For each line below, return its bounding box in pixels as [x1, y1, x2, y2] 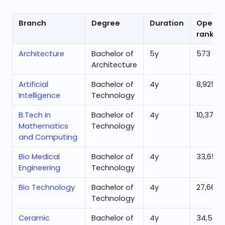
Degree [91, 18, 120, 28]
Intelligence [19, 90, 60, 100]
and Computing [19, 132, 77, 142]
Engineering [19, 163, 60, 173]
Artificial [19, 79, 48, 89]
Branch [19, 18, 46, 28]
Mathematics [19, 121, 68, 131]
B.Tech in [19, 110, 51, 120]
